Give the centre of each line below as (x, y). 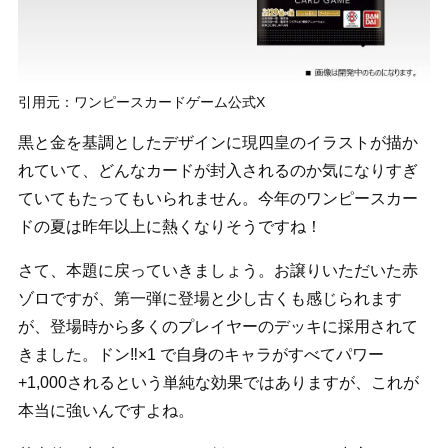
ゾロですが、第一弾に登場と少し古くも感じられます (209, 298)
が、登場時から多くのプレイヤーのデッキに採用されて (217, 326)
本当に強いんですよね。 (105, 410)
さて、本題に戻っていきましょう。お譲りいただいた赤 (217, 270)
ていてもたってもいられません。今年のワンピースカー (217, 198)
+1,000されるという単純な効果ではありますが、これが (218, 382)
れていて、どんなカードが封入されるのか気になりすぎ (217, 170)
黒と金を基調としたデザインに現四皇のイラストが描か (217, 142)
